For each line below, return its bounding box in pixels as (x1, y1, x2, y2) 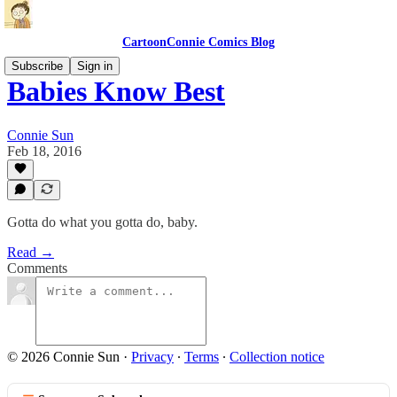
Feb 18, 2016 (7, 143, 82, 159)
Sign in (77, 59, 113, 73)
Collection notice (230, 349, 324, 364)
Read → (7, 245, 54, 260)
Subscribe (12, 59, 63, 73)
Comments (7, 261, 67, 276)
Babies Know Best (7, 75, 225, 108)
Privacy (131, 349, 174, 364)
